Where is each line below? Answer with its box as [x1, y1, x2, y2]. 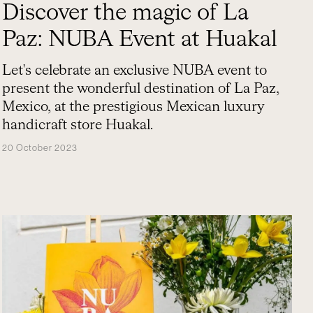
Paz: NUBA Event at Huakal [2, 29, 278, 51]
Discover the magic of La [2, 2, 249, 24]
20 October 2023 [2, 143, 78, 152]
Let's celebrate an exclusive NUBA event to [2, 64, 268, 78]
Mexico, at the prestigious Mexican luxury [2, 100, 265, 114]
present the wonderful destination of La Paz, [2, 82, 280, 96]
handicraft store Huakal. [2, 118, 154, 132]
